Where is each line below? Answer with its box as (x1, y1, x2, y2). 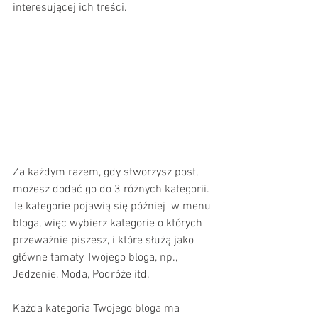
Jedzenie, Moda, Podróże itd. (13, 267, 150, 282)
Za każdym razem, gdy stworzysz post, (13, 165, 201, 180)
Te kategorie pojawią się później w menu (13, 199, 214, 214)
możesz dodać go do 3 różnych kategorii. (13, 182, 212, 197)
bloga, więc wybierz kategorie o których (13, 216, 205, 231)
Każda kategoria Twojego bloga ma (13, 301, 182, 316)
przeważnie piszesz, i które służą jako (13, 233, 197, 248)
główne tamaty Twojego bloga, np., (13, 250, 180, 265)
